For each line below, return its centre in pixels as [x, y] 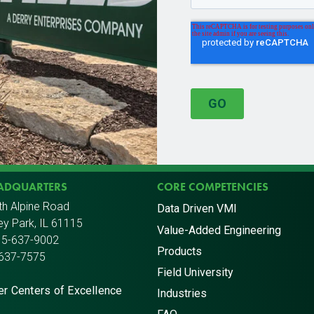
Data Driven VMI [197, 209]
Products [179, 251]
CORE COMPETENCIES [213, 186]
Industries [182, 294]
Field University [195, 272]
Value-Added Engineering [219, 230]
